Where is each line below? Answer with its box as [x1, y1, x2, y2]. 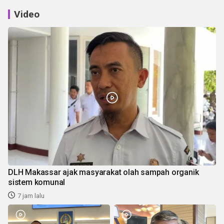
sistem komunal [8, 177, 65, 187]
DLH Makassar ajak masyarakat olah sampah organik [8, 167, 199, 177]
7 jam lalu [17, 192, 44, 200]
